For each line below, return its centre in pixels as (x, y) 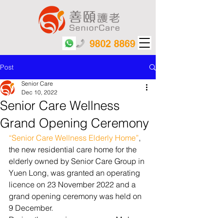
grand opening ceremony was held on (76, 196)
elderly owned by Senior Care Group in (78, 161)
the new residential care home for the (74, 149)
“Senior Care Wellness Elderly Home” (74, 138)
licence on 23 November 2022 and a (73, 184)
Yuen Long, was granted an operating (75, 173)
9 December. (31, 208)
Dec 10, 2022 (39, 92)
